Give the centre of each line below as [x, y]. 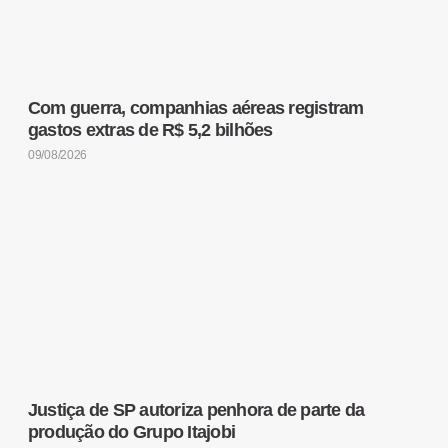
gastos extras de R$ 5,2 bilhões [150, 129]
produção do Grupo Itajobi [131, 431]
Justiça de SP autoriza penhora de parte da [196, 409]
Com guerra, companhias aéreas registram [195, 107]
